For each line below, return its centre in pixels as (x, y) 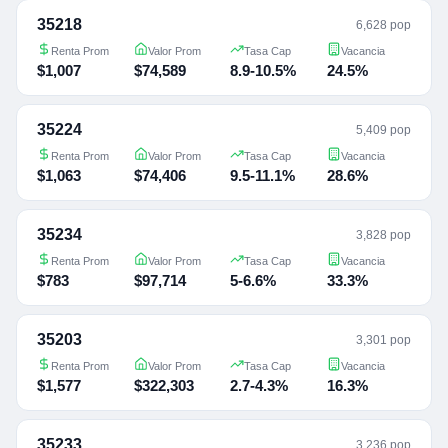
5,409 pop (383, 129)
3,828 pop (383, 234)
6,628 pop (383, 24)
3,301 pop (383, 339)
